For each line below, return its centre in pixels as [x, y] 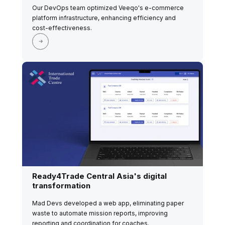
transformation [61, 186]
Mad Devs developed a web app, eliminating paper [108, 203]
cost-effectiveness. [62, 28]
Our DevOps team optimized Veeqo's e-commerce [108, 8]
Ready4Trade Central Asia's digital [99, 176]
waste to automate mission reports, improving [100, 213]
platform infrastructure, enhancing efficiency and [104, 18]
